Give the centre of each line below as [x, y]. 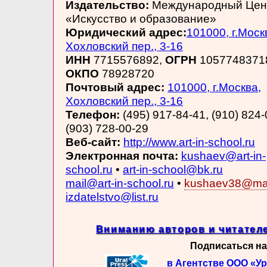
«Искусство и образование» [141, 18]
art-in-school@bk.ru [173, 169]
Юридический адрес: [126, 32]
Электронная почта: [123, 156]
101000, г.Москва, [214, 87]
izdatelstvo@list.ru [112, 197]
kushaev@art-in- [223, 156]
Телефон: [94, 114]
